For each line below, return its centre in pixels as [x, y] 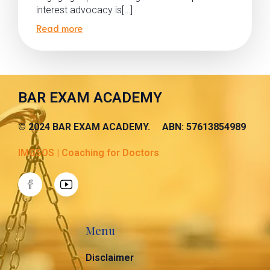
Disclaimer [110, 258]
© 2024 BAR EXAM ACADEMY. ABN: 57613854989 [132, 127]
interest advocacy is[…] [84, 10]
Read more [59, 27]
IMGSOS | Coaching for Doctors [89, 153]
